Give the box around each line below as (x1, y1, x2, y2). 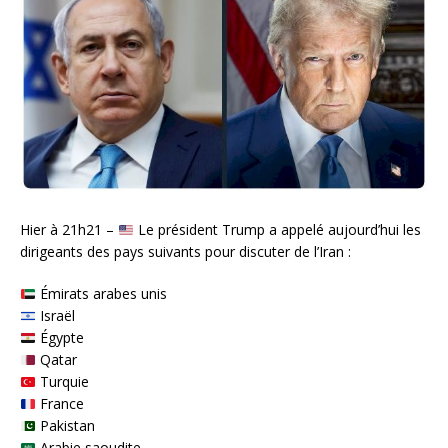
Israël (35, 306, 75, 326)
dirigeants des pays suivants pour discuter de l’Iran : (20, 242, 351, 262)
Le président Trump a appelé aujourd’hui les (133, 220, 421, 240)
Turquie (35, 372, 89, 392)
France (35, 394, 84, 414)
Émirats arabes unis (35, 284, 167, 304)
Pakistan (35, 416, 95, 436)
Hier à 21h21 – (20, 220, 118, 240)
